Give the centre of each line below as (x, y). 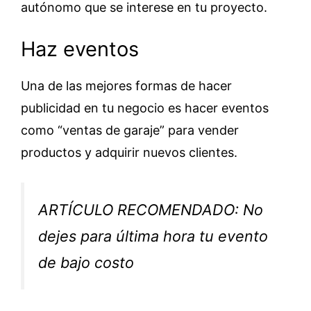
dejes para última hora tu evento (153, 236)
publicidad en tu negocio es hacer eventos (145, 108)
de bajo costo (86, 262)
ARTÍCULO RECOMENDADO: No (151, 209)
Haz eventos (80, 49)
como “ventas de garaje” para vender (130, 130)
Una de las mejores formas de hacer (126, 85)
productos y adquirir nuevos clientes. (129, 152)
